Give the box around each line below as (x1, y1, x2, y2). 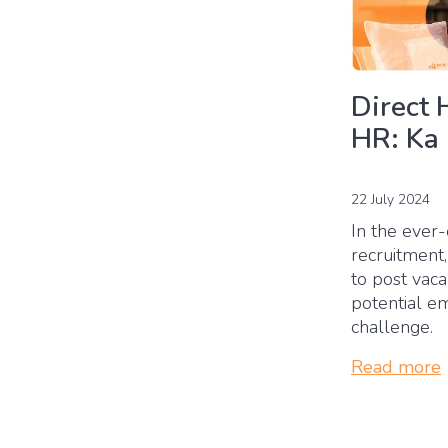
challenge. (351, 315, 438, 340)
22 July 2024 (351, 190, 430, 210)
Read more (351, 355, 441, 380)
